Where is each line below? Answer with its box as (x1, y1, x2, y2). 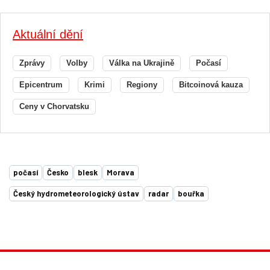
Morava (107, 168, 134, 178)
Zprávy (19, 58, 45, 68)
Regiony (127, 80, 157, 90)
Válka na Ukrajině (109, 58, 174, 68)
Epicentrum (19, 80, 63, 90)
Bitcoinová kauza (179, 80, 243, 90)
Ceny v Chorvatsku (19, 102, 89, 111)
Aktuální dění (13, 28, 83, 42)
